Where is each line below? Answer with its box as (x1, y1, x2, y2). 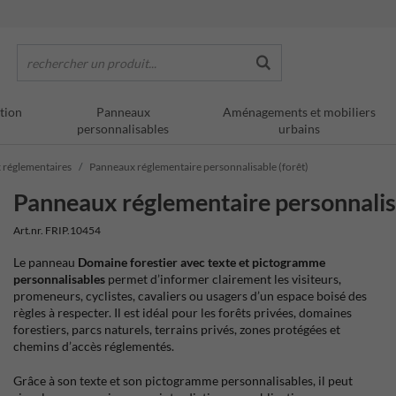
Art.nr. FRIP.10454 (13, 224, 102, 237)
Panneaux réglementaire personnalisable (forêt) (89, 160, 308, 173)
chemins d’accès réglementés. (13, 339, 175, 354)
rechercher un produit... (27, 55, 156, 71)
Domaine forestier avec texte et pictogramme (78, 255, 326, 270)
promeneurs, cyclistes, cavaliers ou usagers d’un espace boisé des (13, 288, 368, 303)
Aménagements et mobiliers (223, 104, 377, 119)
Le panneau (13, 255, 79, 270)
